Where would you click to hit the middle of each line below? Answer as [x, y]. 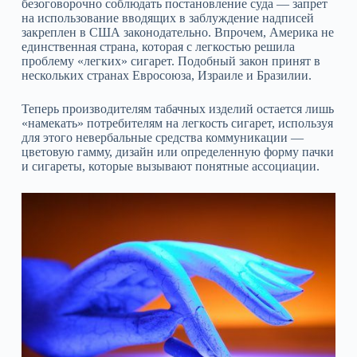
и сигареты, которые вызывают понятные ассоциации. [170, 166]
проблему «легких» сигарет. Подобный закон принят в [171, 61]
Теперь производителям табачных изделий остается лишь [177, 109]
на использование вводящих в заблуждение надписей [167, 18]
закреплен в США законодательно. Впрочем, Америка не [177, 32]
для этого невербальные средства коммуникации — [162, 137]
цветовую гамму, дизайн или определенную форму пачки [177, 152]
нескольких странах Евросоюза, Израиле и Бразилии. [166, 75]
